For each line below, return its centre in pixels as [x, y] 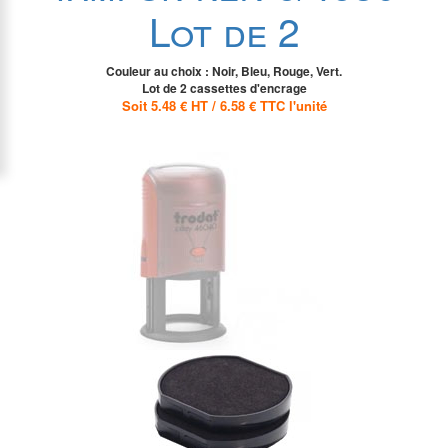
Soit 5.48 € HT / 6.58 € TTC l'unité [224, 106]
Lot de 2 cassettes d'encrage [224, 88]
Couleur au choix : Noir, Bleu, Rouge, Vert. [224, 71]
